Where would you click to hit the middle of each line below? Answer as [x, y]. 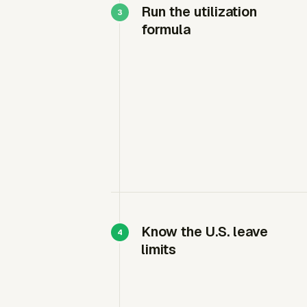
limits [159, 249]
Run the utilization [199, 12]
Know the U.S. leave [205, 232]
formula [166, 29]
